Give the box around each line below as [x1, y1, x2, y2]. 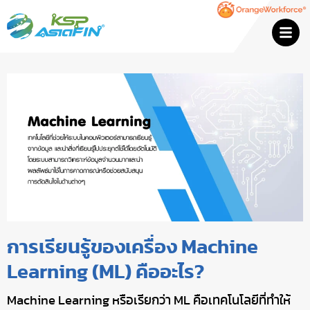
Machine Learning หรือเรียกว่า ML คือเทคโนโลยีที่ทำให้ [7, 295, 291, 307]
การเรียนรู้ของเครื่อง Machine [7, 238, 258, 257]
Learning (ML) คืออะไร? [7, 263, 204, 282]
